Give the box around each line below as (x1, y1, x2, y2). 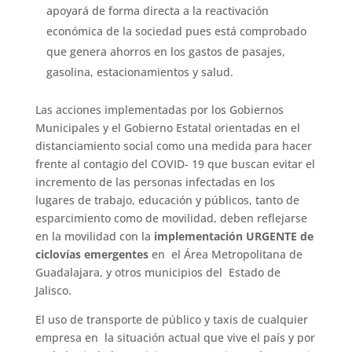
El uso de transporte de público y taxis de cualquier (35, 311, 308, 327)
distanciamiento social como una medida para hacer (35, 137, 312, 153)
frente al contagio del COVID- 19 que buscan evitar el (35, 156, 315, 171)
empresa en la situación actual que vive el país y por (35, 329, 315, 345)
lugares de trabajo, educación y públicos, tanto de (35, 192, 299, 207)
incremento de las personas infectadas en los (35, 174, 275, 189)
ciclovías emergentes (35, 246, 148, 262)
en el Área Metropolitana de (148, 246, 302, 262)
